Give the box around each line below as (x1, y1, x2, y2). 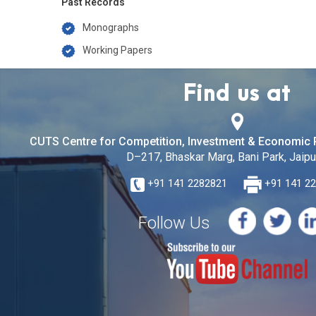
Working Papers (83, 44, 152, 56)
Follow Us (138, 213, 210, 233)
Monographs (83, 22, 139, 33)
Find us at (183, 82, 291, 107)
